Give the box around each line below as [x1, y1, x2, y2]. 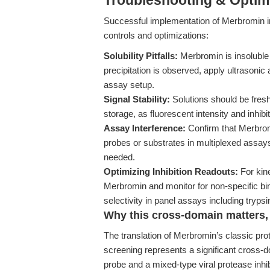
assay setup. [104, 80, 154, 90]
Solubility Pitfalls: [104, 51, 178, 61]
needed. [104, 152, 135, 162]
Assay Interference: [104, 123, 186, 133]
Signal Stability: [104, 94, 170, 104]
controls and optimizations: [104, 30, 209, 40]
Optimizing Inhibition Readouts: [104, 166, 238, 177]
